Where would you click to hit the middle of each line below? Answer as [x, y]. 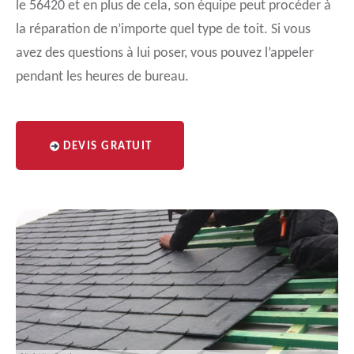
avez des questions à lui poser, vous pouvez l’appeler [165, 53]
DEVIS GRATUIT [108, 147]
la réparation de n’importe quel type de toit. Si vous [163, 30]
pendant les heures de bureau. [102, 77]
